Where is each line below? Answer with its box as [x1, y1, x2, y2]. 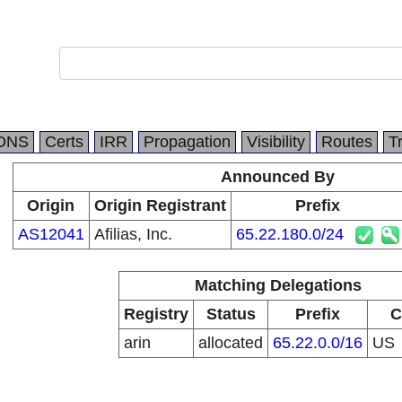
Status [205, 305, 256, 323]
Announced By [221, 168, 335, 186]
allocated [198, 334, 263, 352]
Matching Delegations [194, 276, 362, 294]
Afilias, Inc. [93, 225, 172, 243]
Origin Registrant [93, 197, 226, 214]
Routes [321, 133, 372, 151]
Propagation [144, 133, 231, 151]
